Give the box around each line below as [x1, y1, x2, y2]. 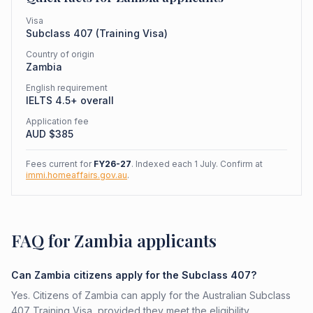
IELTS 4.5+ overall [26, 94, 114, 106]
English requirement [26, 82, 108, 93]
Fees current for [26, 159, 94, 169]
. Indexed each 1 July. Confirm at [131, 159, 263, 169]
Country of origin [26, 49, 94, 59]
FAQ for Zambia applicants [11, 229, 217, 252]
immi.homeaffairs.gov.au [26, 170, 127, 180]
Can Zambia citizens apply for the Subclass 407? [11, 269, 256, 281]
